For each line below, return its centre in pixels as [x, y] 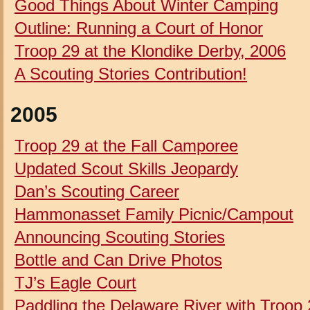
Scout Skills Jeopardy [159, 168]
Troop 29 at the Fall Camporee [126, 145]
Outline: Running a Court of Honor [139, 28]
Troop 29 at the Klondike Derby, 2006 [150, 51]
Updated [48, 168]
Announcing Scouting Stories [120, 237]
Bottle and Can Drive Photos [118, 259]
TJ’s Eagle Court [75, 282]
